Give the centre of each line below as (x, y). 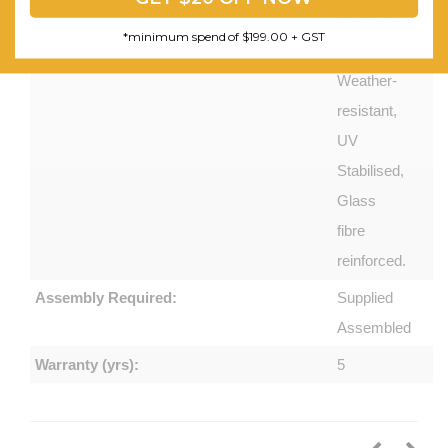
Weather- (367, 80)
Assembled (374, 327)
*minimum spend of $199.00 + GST (224, 36)
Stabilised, (371, 170)
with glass (370, 20)
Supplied (365, 297)
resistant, (367, 110)
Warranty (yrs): (87, 364)
